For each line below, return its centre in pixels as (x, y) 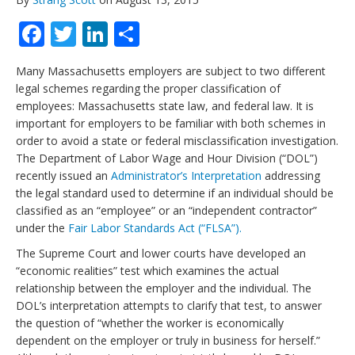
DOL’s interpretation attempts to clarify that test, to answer (169, 305)
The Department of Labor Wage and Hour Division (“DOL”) (167, 158)
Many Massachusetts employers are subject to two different (171, 71)
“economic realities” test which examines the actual (147, 271)
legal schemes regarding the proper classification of (148, 88)
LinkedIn (159, 34)
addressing (291, 176)
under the (42, 228)
